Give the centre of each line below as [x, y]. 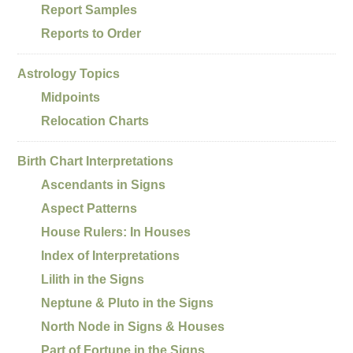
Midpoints [71, 97]
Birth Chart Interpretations [96, 161]
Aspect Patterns [89, 208]
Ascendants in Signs [104, 184]
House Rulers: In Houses [116, 232]
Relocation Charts [95, 121]
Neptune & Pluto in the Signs [128, 303]
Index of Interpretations [111, 255]
